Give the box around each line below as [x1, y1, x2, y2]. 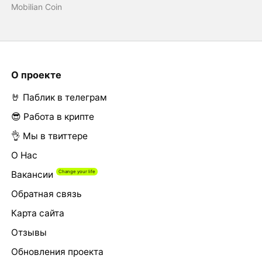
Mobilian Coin [11, 2, 62, 12]
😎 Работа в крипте [11, 111, 94, 123]
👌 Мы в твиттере [11, 130, 88, 142]
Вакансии [11, 169, 53, 181]
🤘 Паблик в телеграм [11, 92, 107, 104]
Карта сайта [11, 208, 64, 219]
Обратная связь [11, 188, 82, 200]
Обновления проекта [11, 246, 104, 258]
